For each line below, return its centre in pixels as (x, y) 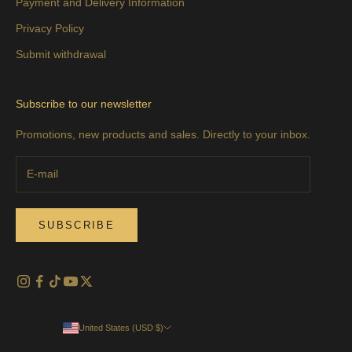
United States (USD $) (121, 328)
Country (147, 344)
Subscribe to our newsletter (84, 103)
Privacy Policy (50, 28)
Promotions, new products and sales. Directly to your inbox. (163, 134)
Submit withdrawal (61, 54)
